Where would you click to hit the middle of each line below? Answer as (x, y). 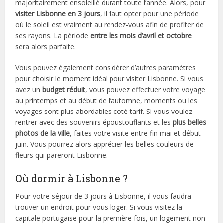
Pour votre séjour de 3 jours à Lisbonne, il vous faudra (104, 196)
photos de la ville (43, 133)
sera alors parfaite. (46, 46)
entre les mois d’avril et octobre (141, 35)
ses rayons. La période (53, 35)
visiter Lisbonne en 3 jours (58, 13)
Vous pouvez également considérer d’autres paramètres (106, 67)
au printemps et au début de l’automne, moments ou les (107, 100)
